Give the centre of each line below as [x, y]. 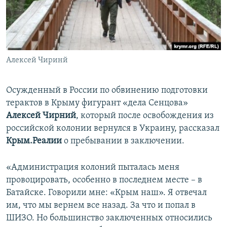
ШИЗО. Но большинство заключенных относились [109, 218]
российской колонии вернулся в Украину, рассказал [113, 129]
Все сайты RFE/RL [52, 78]
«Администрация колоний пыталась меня [93, 168]
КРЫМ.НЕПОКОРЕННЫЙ [54, 28]
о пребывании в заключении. [123, 141]
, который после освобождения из [145, 116]
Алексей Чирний [41, 116]
